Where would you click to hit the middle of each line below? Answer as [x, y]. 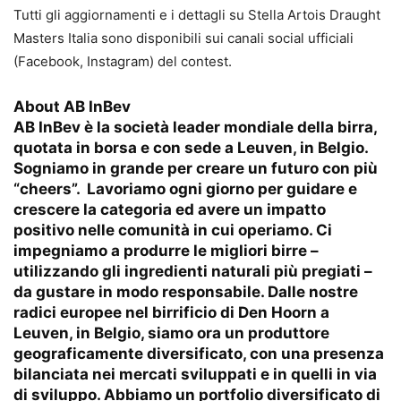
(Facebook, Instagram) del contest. [123, 62]
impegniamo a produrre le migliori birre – [166, 251]
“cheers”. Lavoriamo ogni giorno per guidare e [185, 189]
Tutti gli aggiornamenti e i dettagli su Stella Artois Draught [197, 15]
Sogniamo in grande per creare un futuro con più [196, 169]
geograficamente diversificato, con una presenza [199, 354]
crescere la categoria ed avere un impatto [170, 210]
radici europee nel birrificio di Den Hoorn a [171, 313]
